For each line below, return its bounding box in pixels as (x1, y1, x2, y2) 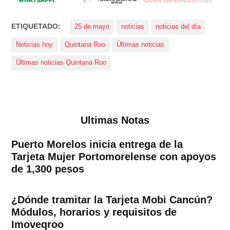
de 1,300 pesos (11, 163, 85, 175)
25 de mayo (74, 23, 110, 31)
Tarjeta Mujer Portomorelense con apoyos (11, 150, 217, 162)
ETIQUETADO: (11, 22, 61, 31)
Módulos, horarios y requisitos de (11, 206, 177, 218)
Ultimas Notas (81, 114, 149, 126)
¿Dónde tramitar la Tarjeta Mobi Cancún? (11, 194, 213, 205)
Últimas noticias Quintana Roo (16, 59, 107, 67)
